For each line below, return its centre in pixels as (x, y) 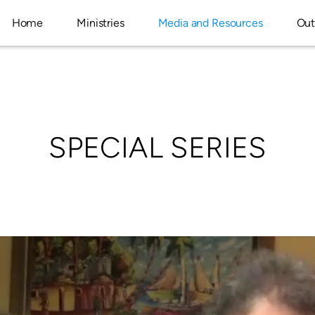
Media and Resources (210, 22)
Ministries (101, 22)
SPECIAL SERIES (157, 147)
